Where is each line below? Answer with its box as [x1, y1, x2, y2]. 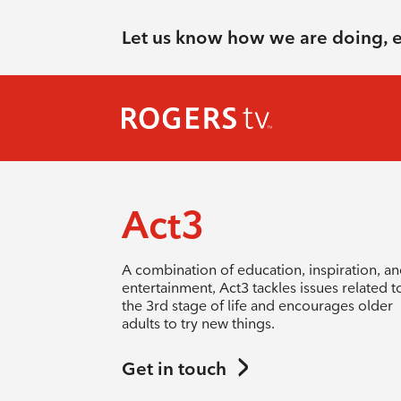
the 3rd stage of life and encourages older [121, 297, 393, 314]
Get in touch [121, 357, 226, 380]
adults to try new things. [121, 315, 275, 332]
